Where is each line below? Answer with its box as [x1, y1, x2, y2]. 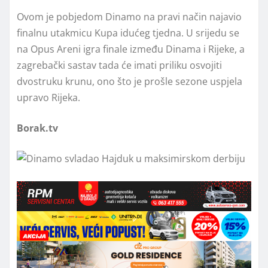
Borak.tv [17, 121, 58, 135]
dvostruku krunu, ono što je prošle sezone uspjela [17, 74, 242, 88]
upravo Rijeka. [17, 90, 80, 104]
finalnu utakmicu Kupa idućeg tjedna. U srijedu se [17, 26, 239, 39]
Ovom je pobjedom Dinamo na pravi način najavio [17, 10, 242, 23]
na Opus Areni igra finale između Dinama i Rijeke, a [17, 42, 245, 56]
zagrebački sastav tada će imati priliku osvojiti [17, 58, 222, 72]
